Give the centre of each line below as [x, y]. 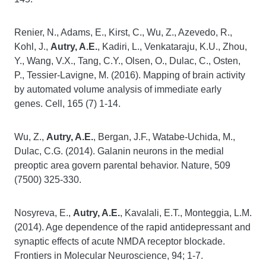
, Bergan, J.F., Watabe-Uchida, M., [164, 137]
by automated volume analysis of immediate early [118, 89]
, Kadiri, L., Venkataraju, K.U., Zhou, [172, 47]
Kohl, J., [32, 47]
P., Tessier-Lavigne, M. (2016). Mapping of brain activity [130, 75]
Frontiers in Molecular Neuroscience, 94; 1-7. [109, 256]
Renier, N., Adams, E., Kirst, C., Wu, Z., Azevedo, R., [123, 32]
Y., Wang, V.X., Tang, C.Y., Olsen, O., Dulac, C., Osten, [127, 61]
